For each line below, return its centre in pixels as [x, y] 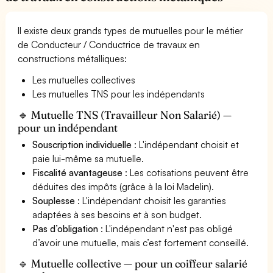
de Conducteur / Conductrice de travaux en [109, 44]
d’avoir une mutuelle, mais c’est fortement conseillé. [141, 242]
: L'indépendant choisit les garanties [151, 200]
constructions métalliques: [73, 58]
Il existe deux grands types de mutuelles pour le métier [131, 30]
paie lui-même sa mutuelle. [88, 158]
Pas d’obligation [66, 228]
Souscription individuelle [82, 144]
